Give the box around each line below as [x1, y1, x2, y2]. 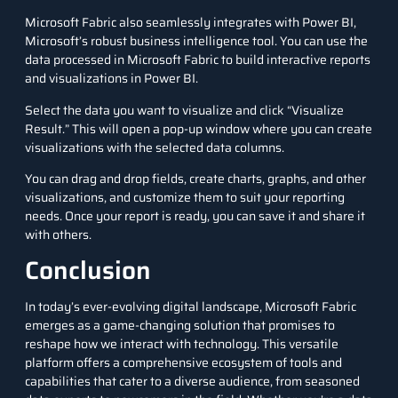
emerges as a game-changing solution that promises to [25, 315, 335, 336]
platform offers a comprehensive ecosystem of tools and [25, 353, 342, 373]
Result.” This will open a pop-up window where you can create [25, 118, 372, 139]
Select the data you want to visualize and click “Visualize [25, 99, 344, 120]
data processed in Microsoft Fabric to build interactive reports [25, 50, 370, 70]
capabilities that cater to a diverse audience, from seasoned [25, 371, 360, 392]
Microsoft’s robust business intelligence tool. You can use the [25, 31, 368, 52]
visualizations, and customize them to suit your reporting [25, 187, 345, 207]
